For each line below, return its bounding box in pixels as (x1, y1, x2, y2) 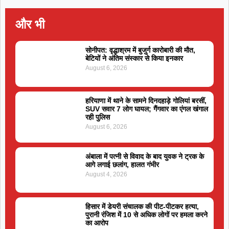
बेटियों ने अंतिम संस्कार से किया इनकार (85, 54, 183, 63)
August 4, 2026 (85, 170, 127, 178)
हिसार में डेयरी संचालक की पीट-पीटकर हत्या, (85, 202, 199, 211)
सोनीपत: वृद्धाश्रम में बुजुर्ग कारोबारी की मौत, (85, 46, 195, 55)
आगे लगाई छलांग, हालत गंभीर (85, 160, 159, 169)
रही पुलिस (85, 112, 110, 121)
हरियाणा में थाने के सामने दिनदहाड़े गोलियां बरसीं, (85, 96, 207, 105)
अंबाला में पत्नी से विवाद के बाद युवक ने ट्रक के (85, 152, 204, 161)
